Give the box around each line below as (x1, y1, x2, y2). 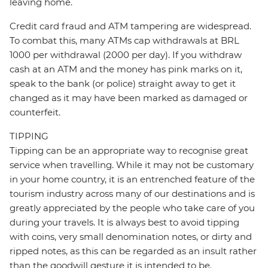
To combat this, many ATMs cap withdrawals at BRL (10, 35, 239, 47)
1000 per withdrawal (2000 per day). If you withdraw (10, 49, 242, 61)
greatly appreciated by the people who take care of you (10, 202, 255, 214)
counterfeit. (10, 106, 60, 118)
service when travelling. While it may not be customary (10, 159, 254, 171)
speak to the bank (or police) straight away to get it (10, 78, 236, 90)
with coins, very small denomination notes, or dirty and (10, 231, 252, 243)
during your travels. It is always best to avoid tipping (10, 217, 239, 229)
